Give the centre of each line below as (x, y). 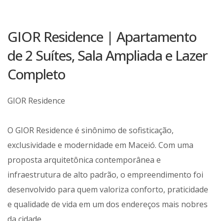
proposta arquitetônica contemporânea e (84, 160)
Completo (36, 74)
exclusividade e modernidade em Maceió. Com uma (100, 145)
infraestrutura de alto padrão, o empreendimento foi (105, 175)
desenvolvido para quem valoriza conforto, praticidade (108, 190)
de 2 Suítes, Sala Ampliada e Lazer (107, 55)
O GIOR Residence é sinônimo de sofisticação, (91, 130)
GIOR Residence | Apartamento (102, 37)
